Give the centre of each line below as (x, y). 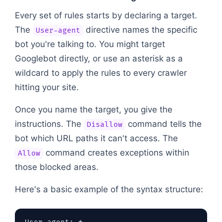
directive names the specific (140, 29)
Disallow (104, 124)
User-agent (58, 30)
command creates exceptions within (116, 152)
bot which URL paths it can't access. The (96, 138)
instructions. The (49, 124)
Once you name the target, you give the (94, 109)
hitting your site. (47, 87)
